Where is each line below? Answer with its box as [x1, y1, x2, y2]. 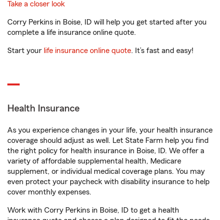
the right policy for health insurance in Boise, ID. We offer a [7, 147, 204, 155]
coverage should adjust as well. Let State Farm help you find [7, 137, 209, 145]
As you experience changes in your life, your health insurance [7, 126, 213, 135]
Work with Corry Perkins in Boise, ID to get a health [7, 206, 179, 215]
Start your [7, 47, 44, 55]
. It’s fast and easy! [131, 47, 193, 55]
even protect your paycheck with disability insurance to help [7, 178, 210, 186]
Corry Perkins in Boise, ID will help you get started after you [7, 18, 207, 27]
